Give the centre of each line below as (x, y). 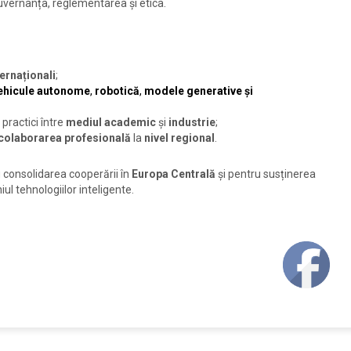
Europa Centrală (174, 174)
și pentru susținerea (266, 174)
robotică (117, 91)
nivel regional (179, 138)
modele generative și (199, 91)
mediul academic (111, 122)
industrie (192, 122)
